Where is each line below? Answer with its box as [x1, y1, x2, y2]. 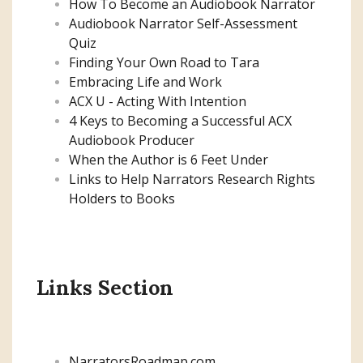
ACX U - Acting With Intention [69, 92, 246, 110]
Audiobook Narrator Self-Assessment [69, 14, 297, 32]
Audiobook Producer [69, 130, 194, 149]
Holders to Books [69, 189, 175, 207]
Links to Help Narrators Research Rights [69, 169, 315, 188]
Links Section [36, 274, 173, 301]
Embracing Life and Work [69, 72, 222, 91]
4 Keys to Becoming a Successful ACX [69, 111, 292, 130]
